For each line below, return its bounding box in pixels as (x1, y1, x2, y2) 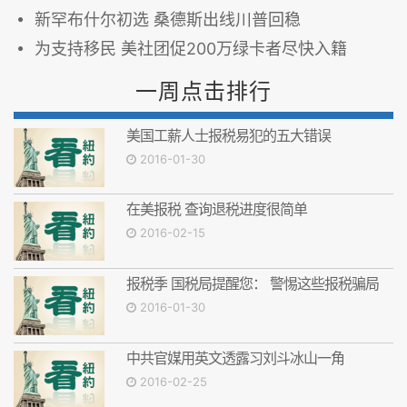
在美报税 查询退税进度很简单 (125, 200, 307, 219)
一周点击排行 (135, 77, 272, 104)
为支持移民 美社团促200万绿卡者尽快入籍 (35, 38, 347, 58)
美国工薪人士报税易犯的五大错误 (125, 125, 331, 144)
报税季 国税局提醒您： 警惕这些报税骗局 (125, 274, 379, 293)
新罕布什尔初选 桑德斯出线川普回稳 (35, 9, 301, 29)
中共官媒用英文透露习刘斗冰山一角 (125, 348, 344, 367)
